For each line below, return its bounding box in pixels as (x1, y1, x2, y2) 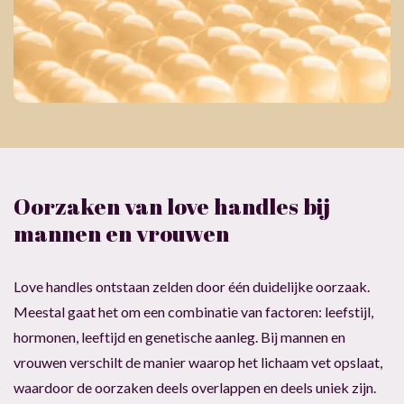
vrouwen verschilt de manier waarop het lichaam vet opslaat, (14, 353, 382, 371)
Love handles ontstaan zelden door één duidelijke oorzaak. (14, 277, 370, 295)
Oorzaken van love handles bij (14, 190, 330, 221)
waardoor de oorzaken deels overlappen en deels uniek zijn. (14, 378, 376, 396)
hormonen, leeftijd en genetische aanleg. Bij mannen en (14, 327, 345, 345)
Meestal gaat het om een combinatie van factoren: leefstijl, (14, 302, 373, 320)
